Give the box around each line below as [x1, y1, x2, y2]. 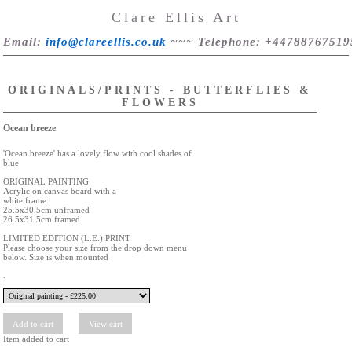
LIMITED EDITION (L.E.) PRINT [3, 233, 130, 243]
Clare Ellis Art [111, 9, 241, 25]
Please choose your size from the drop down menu [3, 242, 187, 252]
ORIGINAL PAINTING [3, 176, 89, 186]
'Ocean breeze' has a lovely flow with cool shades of [3, 148, 192, 158]
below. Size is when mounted [3, 251, 108, 262]
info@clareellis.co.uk [46, 35, 167, 48]
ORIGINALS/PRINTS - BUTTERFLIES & [8, 83, 312, 96]
